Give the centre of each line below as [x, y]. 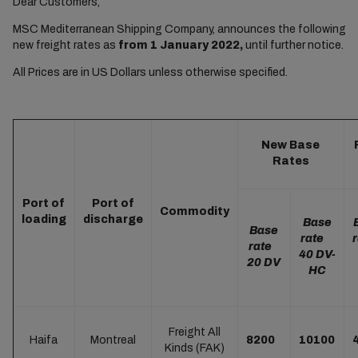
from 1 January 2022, [181, 45]
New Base [290, 145]
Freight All [194, 332]
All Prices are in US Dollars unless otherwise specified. [150, 72]
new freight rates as [65, 45]
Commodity [194, 211]
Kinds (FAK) [194, 348]
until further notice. [294, 45]
